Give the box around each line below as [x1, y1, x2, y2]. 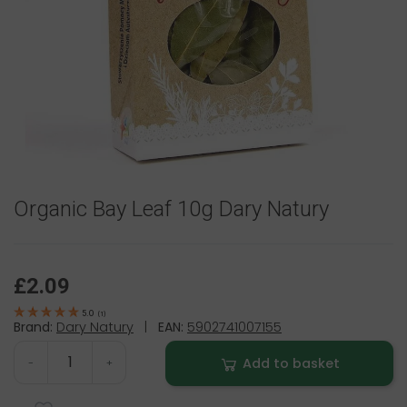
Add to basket [243, 353, 341, 372]
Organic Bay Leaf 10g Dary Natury [14, 196, 329, 223]
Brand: [14, 317, 53, 336]
